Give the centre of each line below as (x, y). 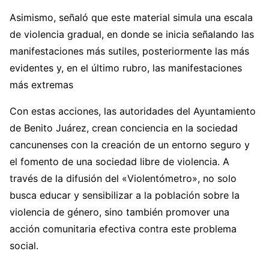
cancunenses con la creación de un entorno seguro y (130, 145)
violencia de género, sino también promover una (119, 212)
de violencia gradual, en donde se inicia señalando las (132, 34)
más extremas (41, 85)
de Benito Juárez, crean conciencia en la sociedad (124, 128)
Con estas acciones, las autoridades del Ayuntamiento (133, 111)
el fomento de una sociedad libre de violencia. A (119, 162)
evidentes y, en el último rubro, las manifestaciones (126, 68)
